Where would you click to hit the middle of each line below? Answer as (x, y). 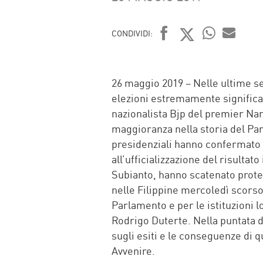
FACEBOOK (192, 57)
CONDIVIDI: (132, 33)
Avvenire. (133, 251)
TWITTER (207, 57)
